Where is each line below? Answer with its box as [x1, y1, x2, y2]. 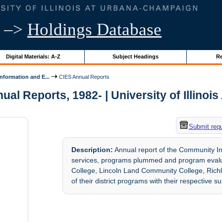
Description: [71, 146, 113, 154]
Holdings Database [27, 20, 162, 39]
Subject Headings [112, 53, 159, 59]
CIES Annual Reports [57, 73, 110, 80]
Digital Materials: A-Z [5, 53, 60, 59]
